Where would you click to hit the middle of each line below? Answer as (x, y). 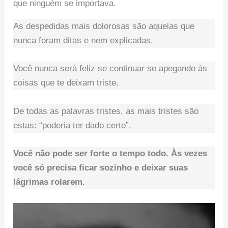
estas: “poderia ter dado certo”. (73, 125)
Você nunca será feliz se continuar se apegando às (110, 69)
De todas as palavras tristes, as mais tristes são (106, 111)
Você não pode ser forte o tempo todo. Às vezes (110, 153)
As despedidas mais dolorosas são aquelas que (104, 26)
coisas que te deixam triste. (66, 83)
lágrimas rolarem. (49, 182)
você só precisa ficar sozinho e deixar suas (101, 167)
